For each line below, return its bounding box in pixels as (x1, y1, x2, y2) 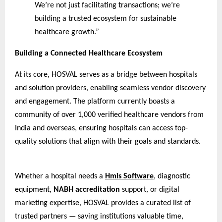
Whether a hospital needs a (15, 172, 105, 181)
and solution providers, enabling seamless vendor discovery (15, 84, 206, 93)
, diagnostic (154, 172, 190, 181)
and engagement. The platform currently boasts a (15, 98, 175, 106)
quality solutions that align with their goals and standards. (15, 138, 205, 146)
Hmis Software (105, 172, 154, 181)
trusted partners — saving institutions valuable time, (15, 213, 183, 221)
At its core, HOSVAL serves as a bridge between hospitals (15, 71, 197, 79)
